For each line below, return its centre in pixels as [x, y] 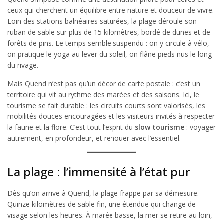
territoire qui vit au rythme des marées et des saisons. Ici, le [103, 94]
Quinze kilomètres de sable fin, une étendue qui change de [102, 204]
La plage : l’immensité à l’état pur [99, 171]
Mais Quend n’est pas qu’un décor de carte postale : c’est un [104, 83]
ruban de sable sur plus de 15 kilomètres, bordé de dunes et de [109, 32]
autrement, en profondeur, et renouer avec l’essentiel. [94, 138]
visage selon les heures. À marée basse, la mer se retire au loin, [110, 215]
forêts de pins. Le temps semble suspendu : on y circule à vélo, [108, 43]
